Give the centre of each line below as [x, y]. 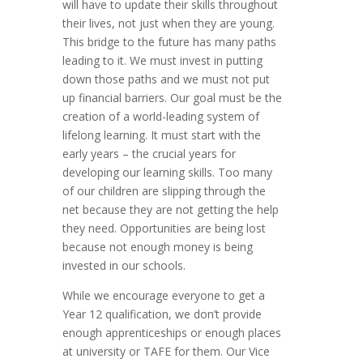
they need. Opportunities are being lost [164, 228]
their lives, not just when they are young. [169, 23]
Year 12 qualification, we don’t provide [162, 314]
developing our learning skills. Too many [168, 173]
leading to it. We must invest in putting [163, 61]
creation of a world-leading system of [161, 117]
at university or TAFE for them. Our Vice [167, 352]
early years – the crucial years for [149, 154]
